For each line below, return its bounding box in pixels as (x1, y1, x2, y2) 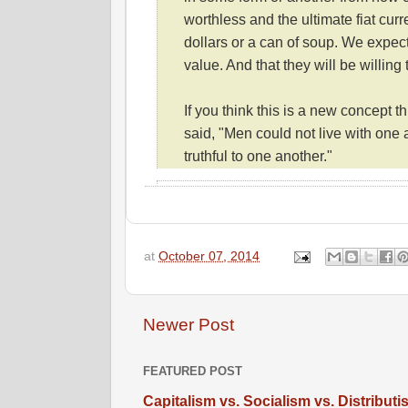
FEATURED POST (143, 364, 242, 379)
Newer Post (143, 315, 234, 335)
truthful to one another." (184, 148, 336, 165)
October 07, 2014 (158, 249, 260, 263)
